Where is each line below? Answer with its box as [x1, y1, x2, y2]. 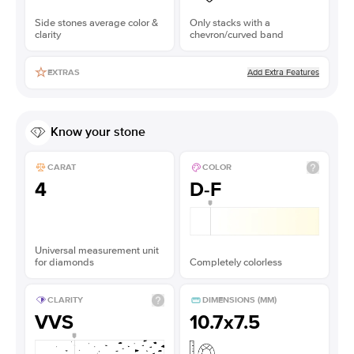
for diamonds [35, 255, 94, 269]
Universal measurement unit [35, 243, 159, 257]
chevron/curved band [190, 28, 284, 41]
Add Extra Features [247, 66, 319, 77]
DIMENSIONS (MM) [202, 295, 277, 306]
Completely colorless [190, 255, 282, 269]
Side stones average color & [35, 16, 158, 29]
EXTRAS [47, 67, 80, 78]
